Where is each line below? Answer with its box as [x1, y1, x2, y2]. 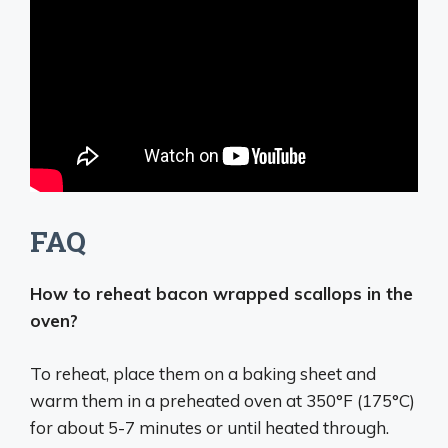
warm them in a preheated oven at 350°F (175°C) [30, 389, 415, 411]
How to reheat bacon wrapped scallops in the [30, 283, 413, 305]
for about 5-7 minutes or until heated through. [30, 416, 389, 438]
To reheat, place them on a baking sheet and [30, 362, 376, 384]
